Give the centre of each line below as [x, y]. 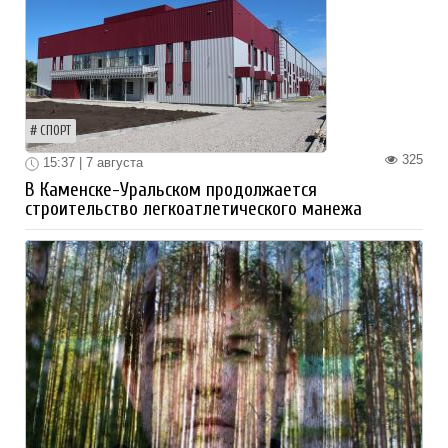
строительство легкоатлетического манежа [193, 208]
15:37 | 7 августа [91, 163]
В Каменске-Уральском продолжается [171, 189]
